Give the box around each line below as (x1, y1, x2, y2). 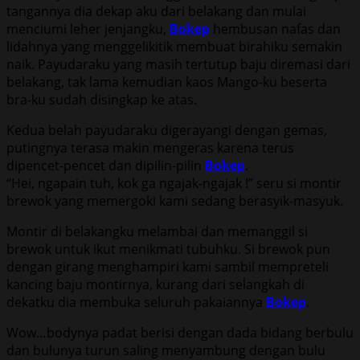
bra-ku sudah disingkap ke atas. (6, 90, 197, 108)
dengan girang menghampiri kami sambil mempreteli (6, 257, 329, 276)
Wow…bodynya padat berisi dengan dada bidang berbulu (6, 323, 354, 342)
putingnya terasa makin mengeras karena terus (6, 138, 294, 157)
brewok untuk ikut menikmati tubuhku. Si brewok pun (6, 239, 330, 258)
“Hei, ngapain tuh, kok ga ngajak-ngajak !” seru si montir (6, 174, 342, 192)
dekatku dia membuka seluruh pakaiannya (6, 292, 266, 311)
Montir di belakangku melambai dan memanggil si (6, 222, 308, 240)
